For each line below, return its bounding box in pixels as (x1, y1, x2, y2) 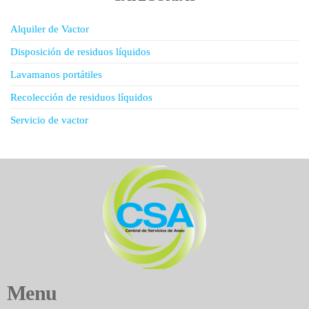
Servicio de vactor (10, 114, 88, 126)
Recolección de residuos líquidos (10, 92, 152, 103)
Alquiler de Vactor (10, 23, 89, 34)
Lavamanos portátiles (10, 69, 102, 80)
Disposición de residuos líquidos (10, 46, 150, 57)
